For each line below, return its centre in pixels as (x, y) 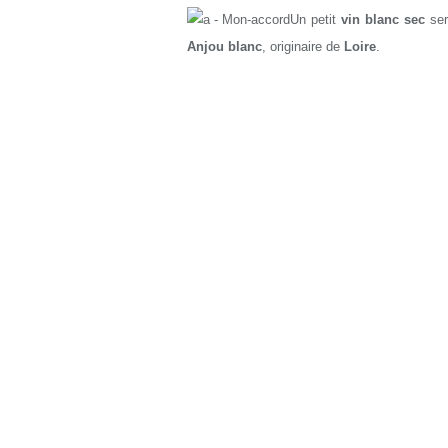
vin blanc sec (383, 19)
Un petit (316, 19)
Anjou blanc (224, 46)
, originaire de (303, 46)
